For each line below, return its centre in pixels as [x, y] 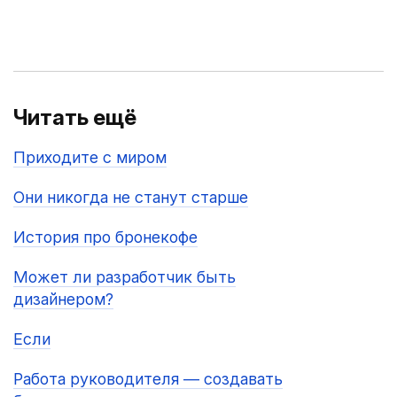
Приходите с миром [90, 157]
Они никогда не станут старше [131, 197]
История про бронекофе [105, 237]
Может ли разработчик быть [125, 277]
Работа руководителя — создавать [148, 379]
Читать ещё [75, 117]
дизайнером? [63, 299]
